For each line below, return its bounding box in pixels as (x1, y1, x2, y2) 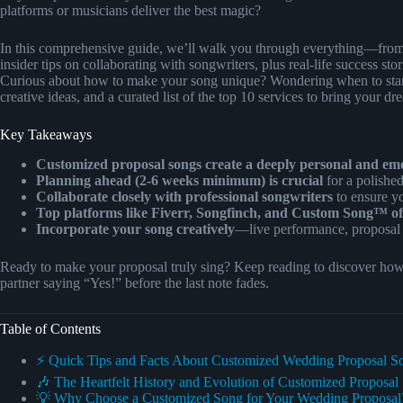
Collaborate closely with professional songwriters (36, 188, 333, 204)
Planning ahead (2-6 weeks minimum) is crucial (36, 172, 323, 188)
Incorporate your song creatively (36, 220, 235, 237)
